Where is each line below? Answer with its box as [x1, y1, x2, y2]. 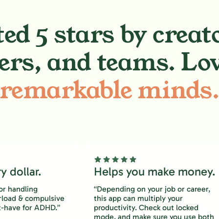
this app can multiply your [94, 194, 183, 203]
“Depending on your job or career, [94, 184, 210, 194]
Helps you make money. [94, 164, 215, 178]
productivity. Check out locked [94, 203, 198, 212]
